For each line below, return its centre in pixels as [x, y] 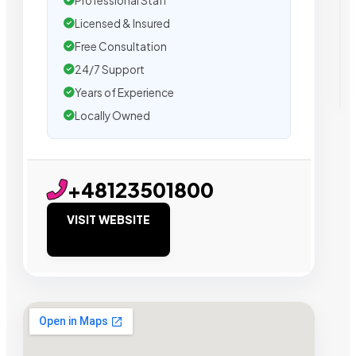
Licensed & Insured [122, 23]
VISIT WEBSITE [108, 219]
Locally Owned [112, 115]
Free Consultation [121, 46]
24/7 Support [110, 69]
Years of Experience [124, 92]
